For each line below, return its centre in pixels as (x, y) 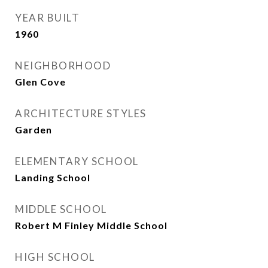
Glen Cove (40, 82)
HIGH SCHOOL (55, 257)
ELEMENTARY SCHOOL (77, 161)
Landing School (53, 177)
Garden (33, 130)
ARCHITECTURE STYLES (81, 113)
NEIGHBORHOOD (63, 66)
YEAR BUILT (47, 18)
